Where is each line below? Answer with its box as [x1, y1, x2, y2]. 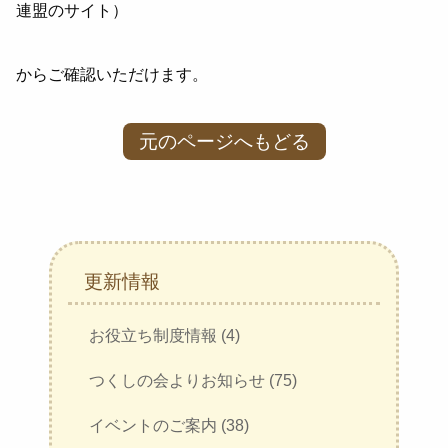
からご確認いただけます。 [16, 66, 209, 83]
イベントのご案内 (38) [89, 417, 249, 434]
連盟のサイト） [16, 2, 129, 19]
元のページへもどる [138, 131, 310, 152]
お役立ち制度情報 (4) [89, 327, 240, 344]
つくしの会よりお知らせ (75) [89, 372, 297, 389]
